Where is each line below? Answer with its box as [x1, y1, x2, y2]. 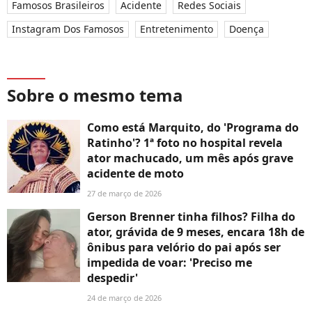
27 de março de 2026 [87, 188, 162, 199]
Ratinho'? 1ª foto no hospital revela [87, 135, 283, 151]
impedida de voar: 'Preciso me [87, 255, 252, 271]
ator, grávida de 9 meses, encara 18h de [87, 224, 304, 240]
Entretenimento [140, 22, 213, 36]
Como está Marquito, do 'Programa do [87, 120, 299, 136]
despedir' [87, 270, 138, 286]
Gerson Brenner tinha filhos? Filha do [87, 209, 295, 225]
